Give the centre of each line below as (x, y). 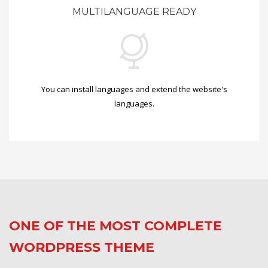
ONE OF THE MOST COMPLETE (115, 226)
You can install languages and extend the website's (134, 89)
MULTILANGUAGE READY (134, 12)
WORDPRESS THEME (82, 247)
